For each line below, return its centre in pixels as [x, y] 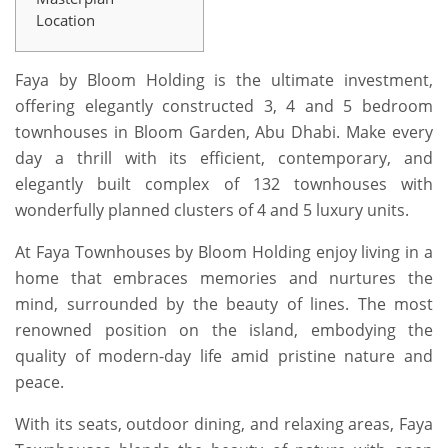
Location [65, 19]
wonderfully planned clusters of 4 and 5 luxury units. [214, 210]
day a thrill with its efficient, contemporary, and [224, 158]
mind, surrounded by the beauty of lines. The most [224, 304]
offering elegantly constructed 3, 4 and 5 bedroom [224, 106]
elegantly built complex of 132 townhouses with [224, 184]
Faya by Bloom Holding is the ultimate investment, [224, 80]
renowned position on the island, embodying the [224, 330]
